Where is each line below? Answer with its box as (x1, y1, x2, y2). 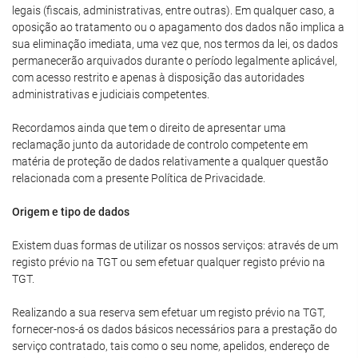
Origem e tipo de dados (12, 205, 129, 218)
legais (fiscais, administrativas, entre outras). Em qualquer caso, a (12, 4, 335, 17)
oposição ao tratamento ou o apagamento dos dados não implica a (12, 21, 344, 34)
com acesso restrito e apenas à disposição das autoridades (12, 71, 304, 84)
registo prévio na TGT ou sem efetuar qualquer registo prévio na (12, 256, 325, 268)
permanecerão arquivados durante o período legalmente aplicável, (12, 54, 337, 67)
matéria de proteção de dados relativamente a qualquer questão (12, 155, 328, 168)
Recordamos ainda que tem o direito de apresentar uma (12, 121, 286, 134)
